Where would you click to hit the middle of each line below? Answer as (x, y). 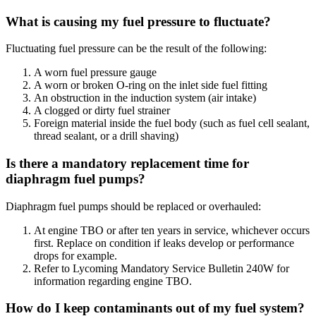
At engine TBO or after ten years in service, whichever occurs (172, 230)
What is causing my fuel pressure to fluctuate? (138, 21)
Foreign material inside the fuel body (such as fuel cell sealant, (172, 123)
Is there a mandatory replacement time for (127, 163)
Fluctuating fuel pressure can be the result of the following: (136, 49)
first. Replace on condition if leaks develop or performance (164, 243)
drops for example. (75, 255)
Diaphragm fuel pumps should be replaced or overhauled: (133, 206)
